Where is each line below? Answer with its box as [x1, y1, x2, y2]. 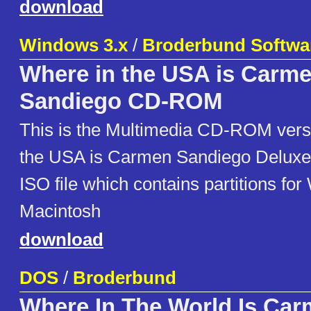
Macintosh [19, 201, 101, 222]
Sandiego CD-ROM [19, 89, 222, 115]
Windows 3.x [19, 35, 128, 56]
